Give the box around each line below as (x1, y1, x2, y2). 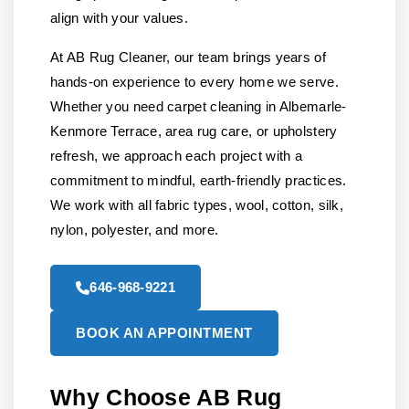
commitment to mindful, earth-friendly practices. (50, 173, 347, 188)
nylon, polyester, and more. (50, 222, 219, 237)
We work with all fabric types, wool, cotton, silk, (50, 197, 343, 213)
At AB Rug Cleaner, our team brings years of (50, 49, 326, 65)
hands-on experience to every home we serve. (50, 74, 339, 89)
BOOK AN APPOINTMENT (76, 325, 253, 341)
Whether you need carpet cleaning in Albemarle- (50, 99, 347, 114)
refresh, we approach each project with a (50, 148, 303, 163)
